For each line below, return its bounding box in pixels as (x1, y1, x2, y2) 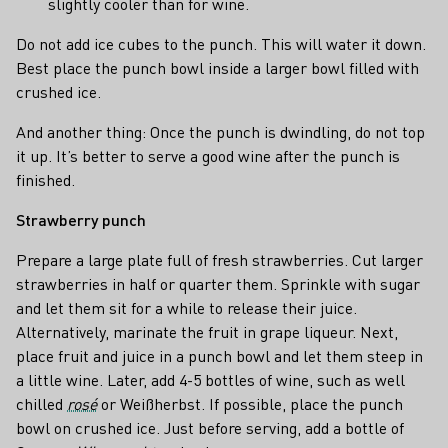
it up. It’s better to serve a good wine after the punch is (16, 145, 400, 166)
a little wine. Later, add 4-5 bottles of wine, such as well (16, 369, 405, 390)
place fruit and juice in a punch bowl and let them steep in (16, 345, 423, 366)
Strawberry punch (16, 209, 146, 230)
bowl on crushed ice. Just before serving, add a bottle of (16, 417, 404, 438)
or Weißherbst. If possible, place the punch (97, 393, 403, 414)
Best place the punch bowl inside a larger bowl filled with (16, 57, 419, 78)
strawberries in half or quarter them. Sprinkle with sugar (16, 273, 420, 294)
